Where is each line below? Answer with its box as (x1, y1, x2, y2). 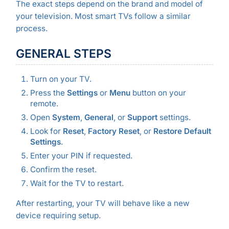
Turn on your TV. (30, 74, 91, 84)
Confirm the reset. (30, 165, 97, 175)
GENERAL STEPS (15, 47, 111, 61)
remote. (30, 98, 58, 108)
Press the (30, 87, 67, 98)
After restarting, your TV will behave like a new (15, 198, 190, 209)
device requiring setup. (15, 211, 101, 221)
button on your (130, 87, 186, 98)
